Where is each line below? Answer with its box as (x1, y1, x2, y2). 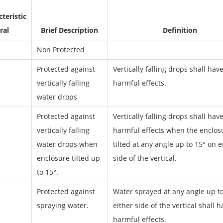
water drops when (36, 139, 98, 149)
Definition (163, 25, 197, 35)
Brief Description (41, 25, 98, 35)
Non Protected (36, 45, 85, 54)
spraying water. (36, 201, 89, 210)
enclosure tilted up (36, 153, 100, 163)
